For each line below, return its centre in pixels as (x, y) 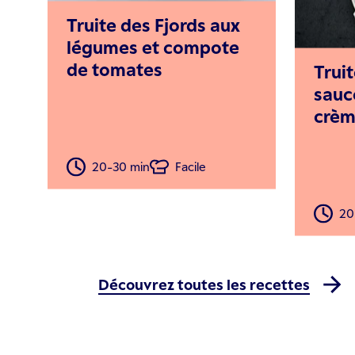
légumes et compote (153, 47)
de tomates (115, 69)
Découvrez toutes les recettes (204, 284)
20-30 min (121, 166)
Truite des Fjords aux (153, 25)
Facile (191, 166)
